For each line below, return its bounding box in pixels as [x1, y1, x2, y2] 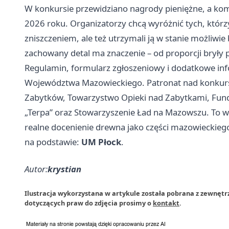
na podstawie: [25, 136, 81, 148]
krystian [48, 163, 81, 175]
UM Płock [81, 136, 121, 148]
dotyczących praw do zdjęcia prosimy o [25, 198, 153, 208]
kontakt [153, 198, 179, 208]
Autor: [25, 163, 48, 175]
